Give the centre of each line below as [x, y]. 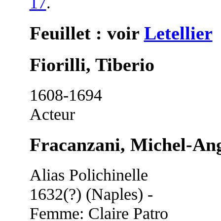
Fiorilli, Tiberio [92, 64]
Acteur [52, 114]
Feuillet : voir [87, 33]
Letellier [178, 33]
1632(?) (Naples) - [91, 194]
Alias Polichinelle [89, 174]
